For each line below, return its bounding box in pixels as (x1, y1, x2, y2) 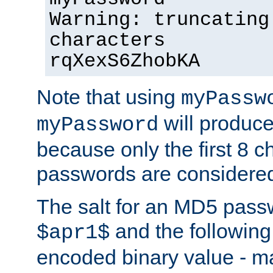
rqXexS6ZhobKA (49, 50, 200, 73)
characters (49, 29, 165, 52)
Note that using (37, 85, 181, 108)
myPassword (37, 113, 158, 136)
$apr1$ (37, 221, 110, 244)
